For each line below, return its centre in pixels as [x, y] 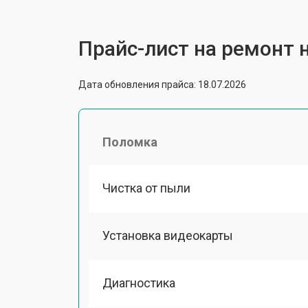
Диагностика [139, 283]
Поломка [130, 142]
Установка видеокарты [168, 235]
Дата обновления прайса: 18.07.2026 [162, 84]
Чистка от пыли [146, 188]
